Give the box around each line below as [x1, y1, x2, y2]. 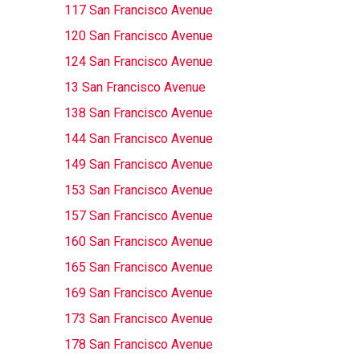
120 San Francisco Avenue [63, 28, 213, 43]
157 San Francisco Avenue [63, 208, 213, 223]
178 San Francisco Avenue [63, 337, 213, 352]
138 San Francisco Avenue [63, 105, 213, 121]
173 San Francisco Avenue [63, 311, 213, 326]
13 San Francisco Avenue [63, 80, 206, 95]
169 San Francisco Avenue [63, 285, 213, 301]
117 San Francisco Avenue [63, 2, 213, 18]
